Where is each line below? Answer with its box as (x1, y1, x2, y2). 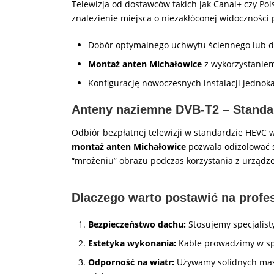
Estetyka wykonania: (88, 237, 176, 249)
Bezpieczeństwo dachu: (88, 218, 186, 230)
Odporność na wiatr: (88, 256, 174, 268)
